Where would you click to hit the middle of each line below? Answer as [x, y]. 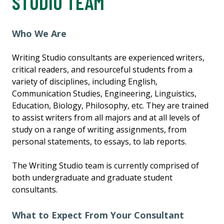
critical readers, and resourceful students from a [102, 70]
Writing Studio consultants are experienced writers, [108, 58]
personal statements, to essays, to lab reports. [99, 142]
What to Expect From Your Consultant [98, 215]
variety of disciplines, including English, [85, 82]
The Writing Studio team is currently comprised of [105, 166]
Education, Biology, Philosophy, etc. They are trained [110, 106]
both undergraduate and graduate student [92, 178]
